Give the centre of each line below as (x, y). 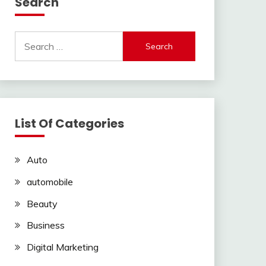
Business (45, 225)
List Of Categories (69, 123)
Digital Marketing (62, 247)
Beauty (42, 203)
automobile (50, 181)
